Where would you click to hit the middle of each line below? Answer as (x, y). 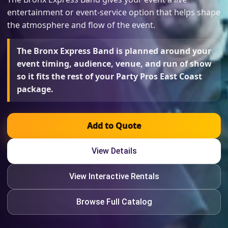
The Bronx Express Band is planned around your (114, 51)
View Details (114, 151)
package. (35, 89)
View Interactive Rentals (114, 176)
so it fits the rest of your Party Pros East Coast (109, 76)
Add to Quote (114, 126)
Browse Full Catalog (114, 202)
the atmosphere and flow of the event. (81, 25)
